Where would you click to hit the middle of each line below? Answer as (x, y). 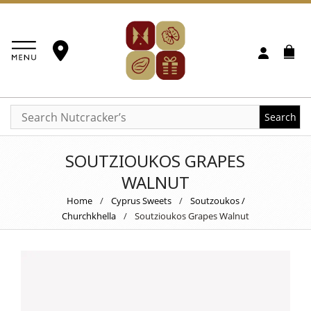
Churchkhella (89, 216)
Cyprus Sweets (141, 201)
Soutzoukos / (217, 201)
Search (280, 117)
